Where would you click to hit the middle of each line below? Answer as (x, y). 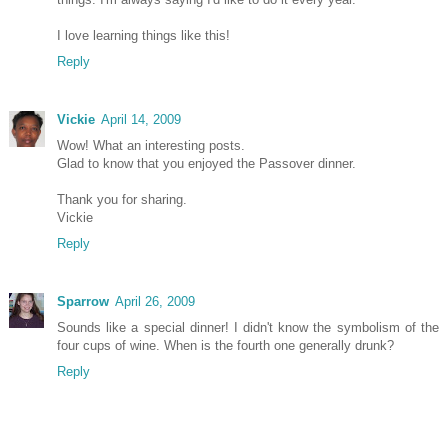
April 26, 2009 (155, 302)
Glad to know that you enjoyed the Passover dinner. (206, 163)
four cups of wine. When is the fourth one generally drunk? (225, 346)
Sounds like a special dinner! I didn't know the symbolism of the (248, 328)
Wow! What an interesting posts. (151, 145)
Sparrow (83, 302)
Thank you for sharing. (122, 199)
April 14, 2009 (141, 119)
